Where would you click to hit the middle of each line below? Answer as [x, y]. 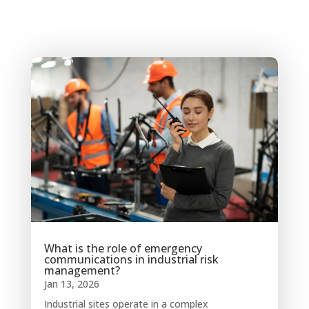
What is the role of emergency [123, 249]
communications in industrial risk [131, 260]
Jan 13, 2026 [71, 284]
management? [82, 271]
